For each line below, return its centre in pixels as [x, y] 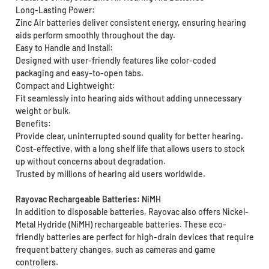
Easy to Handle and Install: [64, 48]
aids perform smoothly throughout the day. [95, 35]
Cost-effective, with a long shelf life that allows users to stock [130, 149]
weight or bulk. [43, 111]
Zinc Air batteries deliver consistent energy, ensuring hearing [131, 23]
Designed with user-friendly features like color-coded [116, 61]
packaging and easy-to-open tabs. [79, 73]
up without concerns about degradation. [90, 162]
